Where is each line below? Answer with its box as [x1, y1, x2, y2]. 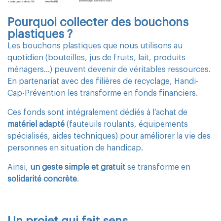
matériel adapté [7, 120, 65, 128]
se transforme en [125, 163, 190, 171]
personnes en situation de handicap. [7, 144, 143, 152]
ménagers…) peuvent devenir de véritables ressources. [7, 65, 211, 74]
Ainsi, [7, 163, 30, 171]
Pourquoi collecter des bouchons [7, 16, 188, 28]
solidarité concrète [7, 175, 77, 183]
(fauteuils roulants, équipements [65, 120, 188, 128]
